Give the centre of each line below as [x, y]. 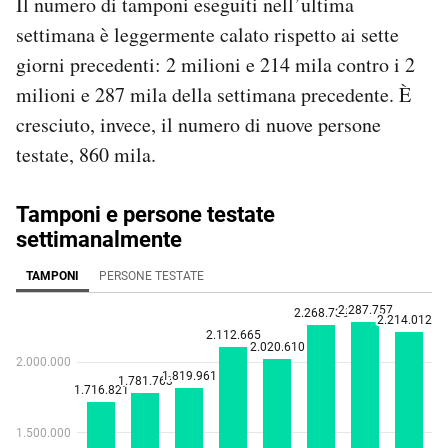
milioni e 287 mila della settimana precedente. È [213, 94]
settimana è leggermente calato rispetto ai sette [207, 34]
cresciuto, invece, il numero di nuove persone [198, 124]
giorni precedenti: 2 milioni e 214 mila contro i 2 [215, 64]
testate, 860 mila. [86, 154]
